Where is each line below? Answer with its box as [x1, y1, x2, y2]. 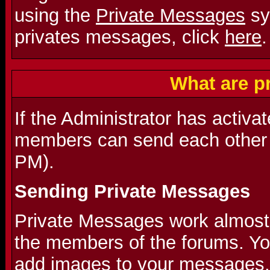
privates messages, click [14, 27, 225, 48]
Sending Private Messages [14, 181, 250, 202]
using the [14, 5, 96, 26]
